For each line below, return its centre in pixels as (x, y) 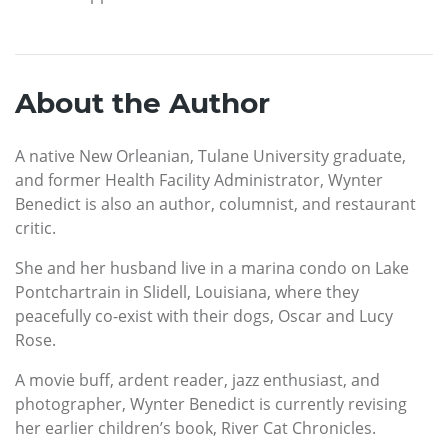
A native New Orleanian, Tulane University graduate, (210, 155)
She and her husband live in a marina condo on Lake (212, 267)
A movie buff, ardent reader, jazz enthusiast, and (197, 379)
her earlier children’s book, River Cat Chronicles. (195, 427)
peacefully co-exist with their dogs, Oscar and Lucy (204, 315)
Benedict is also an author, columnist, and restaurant (215, 203)
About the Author (142, 102)
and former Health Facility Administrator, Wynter (199, 179)
